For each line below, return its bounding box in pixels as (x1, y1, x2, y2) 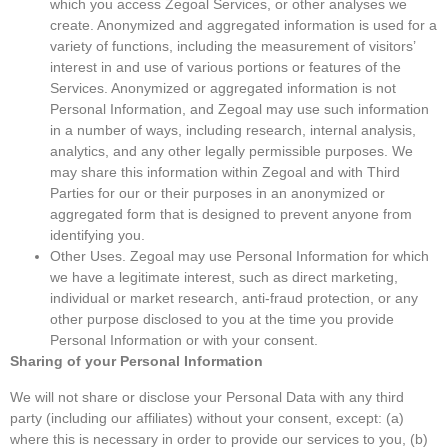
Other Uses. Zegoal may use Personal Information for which (50, 248, 429, 265)
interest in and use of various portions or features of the (50, 59, 401, 76)
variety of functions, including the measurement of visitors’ (50, 38, 415, 55)
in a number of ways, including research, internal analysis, (50, 122, 416, 139)
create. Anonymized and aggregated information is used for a (50, 17, 437, 34)
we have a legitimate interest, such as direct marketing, (50, 269, 398, 286)
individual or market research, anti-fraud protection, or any (50, 290, 418, 307)
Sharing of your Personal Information (10, 353, 263, 370)
